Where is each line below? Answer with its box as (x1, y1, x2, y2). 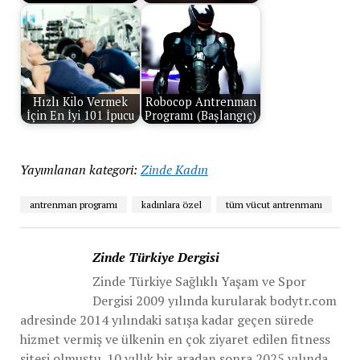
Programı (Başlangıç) (145, 108, 257, 124)
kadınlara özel (141, 198, 202, 211)
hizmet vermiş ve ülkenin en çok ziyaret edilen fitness (19, 329, 330, 348)
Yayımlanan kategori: (19, 160, 137, 178)
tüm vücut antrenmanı (225, 198, 322, 211)
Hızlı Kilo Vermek (32, 94, 128, 110)
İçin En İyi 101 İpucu (26, 108, 134, 124)
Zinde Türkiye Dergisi (92, 247, 219, 266)
